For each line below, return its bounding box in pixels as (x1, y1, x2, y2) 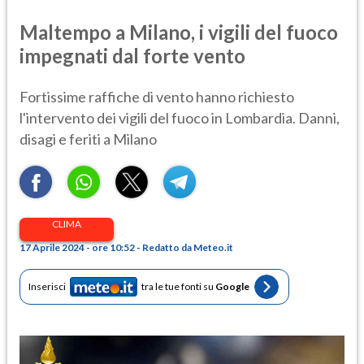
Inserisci (28, 280, 66, 293)
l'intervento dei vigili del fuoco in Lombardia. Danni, (19, 108, 340, 127)
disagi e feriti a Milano (19, 129, 157, 148)
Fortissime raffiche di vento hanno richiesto (19, 87, 294, 106)
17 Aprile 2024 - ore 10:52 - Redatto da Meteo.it (19, 240, 233, 253)
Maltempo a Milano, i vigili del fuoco (19, 19, 338, 44)
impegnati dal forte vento (19, 43, 245, 67)
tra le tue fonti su (141, 280, 215, 293)
